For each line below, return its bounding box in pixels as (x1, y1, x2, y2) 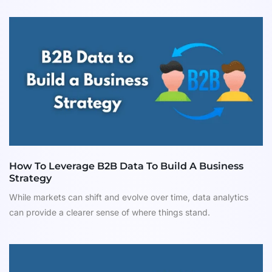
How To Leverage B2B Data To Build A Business (9, 160, 243, 172)
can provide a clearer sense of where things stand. (9, 207, 210, 218)
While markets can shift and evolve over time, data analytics (9, 192, 248, 203)
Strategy (9, 172, 52, 185)
